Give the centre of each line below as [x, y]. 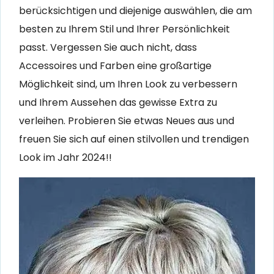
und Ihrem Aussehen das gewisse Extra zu [118, 102]
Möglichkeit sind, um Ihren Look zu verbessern [128, 84]
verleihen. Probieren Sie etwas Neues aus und [127, 120]
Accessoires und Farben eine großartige [115, 65]
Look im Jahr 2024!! [65, 157]
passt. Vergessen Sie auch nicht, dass [108, 47]
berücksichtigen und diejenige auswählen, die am [135, 10]
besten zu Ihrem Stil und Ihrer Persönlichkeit [124, 29]
